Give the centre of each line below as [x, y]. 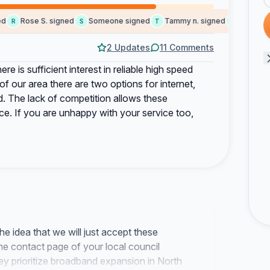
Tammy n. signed [183, 21]
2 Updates [128, 47]
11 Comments [187, 47]
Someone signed [108, 21]
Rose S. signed [36, 21]
